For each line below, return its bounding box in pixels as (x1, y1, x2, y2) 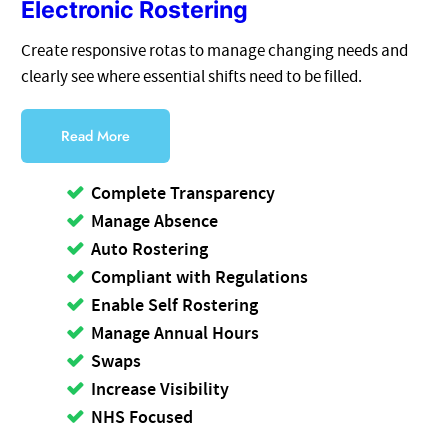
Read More (61, 125, 131, 146)
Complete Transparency (91, 181, 276, 206)
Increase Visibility (91, 377, 230, 402)
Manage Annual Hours (91, 321, 260, 346)
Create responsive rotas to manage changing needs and (21, 39, 409, 62)
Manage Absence (91, 209, 219, 234)
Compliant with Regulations (91, 265, 309, 290)
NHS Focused (91, 405, 194, 430)
